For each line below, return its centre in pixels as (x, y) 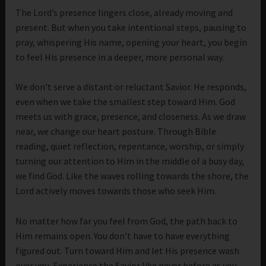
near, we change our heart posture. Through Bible (116, 132)
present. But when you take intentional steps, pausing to (131, 27)
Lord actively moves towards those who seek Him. (116, 191)
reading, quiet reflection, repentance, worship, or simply (130, 146)
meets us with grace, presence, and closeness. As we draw (131, 117)
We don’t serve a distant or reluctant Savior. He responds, (131, 87)
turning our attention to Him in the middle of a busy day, (130, 161)
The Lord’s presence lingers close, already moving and (124, 12)
